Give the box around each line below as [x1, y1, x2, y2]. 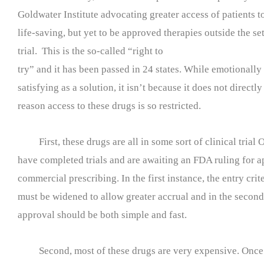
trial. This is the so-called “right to [18, 45, 163, 57]
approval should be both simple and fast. [18, 209, 187, 220]
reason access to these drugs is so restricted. [18, 100, 201, 112]
